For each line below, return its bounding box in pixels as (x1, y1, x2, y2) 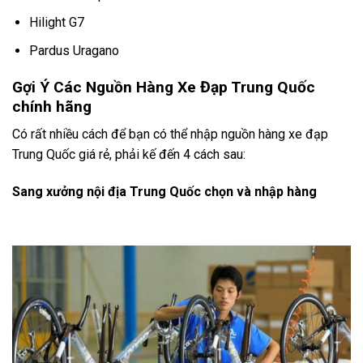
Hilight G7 (28, 15, 84, 31)
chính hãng (12, 96, 92, 116)
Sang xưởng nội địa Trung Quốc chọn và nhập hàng (12, 184, 317, 200)
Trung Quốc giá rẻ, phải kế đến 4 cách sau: (12, 147, 246, 163)
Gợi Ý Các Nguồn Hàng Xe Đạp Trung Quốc (12, 77, 315, 96)
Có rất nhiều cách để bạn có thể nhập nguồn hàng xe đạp (12, 126, 328, 143)
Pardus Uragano (28, 43, 119, 59)
